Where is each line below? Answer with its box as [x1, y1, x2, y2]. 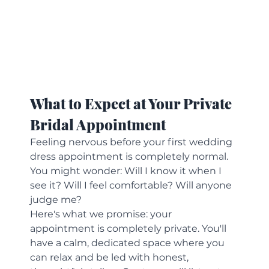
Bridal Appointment [30, 114, 166, 134]
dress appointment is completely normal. [30, 150, 231, 162]
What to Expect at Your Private [30, 93, 235, 113]
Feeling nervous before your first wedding [30, 136, 235, 148]
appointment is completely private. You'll [30, 222, 229, 234]
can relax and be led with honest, [30, 251, 192, 263]
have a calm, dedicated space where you [30, 237, 228, 249]
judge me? [30, 193, 82, 205]
